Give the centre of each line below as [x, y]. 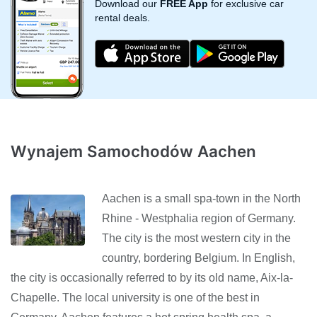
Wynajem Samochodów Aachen [133, 151]
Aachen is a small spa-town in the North [201, 198]
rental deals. [122, 18]
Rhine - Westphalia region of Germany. [198, 218]
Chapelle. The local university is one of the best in [135, 297]
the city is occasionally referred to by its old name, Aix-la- [152, 277]
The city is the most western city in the [196, 238]
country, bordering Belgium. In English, [198, 258]
